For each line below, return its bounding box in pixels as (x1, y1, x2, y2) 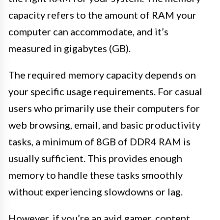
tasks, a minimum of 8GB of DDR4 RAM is (8, 136, 191, 148)
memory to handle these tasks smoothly (8, 169, 183, 181)
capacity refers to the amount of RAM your (8, 9, 196, 21)
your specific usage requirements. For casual (8, 85, 202, 98)
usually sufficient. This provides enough (8, 152, 182, 165)
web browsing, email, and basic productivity (8, 119, 200, 131)
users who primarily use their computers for (8, 102, 200, 114)
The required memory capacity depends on (8, 69, 196, 81)
